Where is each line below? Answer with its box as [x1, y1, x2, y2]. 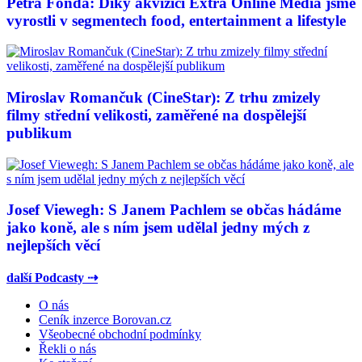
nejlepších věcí [6, 237, 100, 255]
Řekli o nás [39, 342, 96, 356]
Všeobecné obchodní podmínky [39, 327, 201, 342]
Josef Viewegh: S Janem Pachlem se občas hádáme [6, 201, 341, 219]
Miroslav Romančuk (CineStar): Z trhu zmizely [6, 88, 321, 106]
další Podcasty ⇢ [6, 271, 98, 285]
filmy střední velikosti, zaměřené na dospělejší [6, 106, 306, 124]
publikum [6, 124, 72, 141]
